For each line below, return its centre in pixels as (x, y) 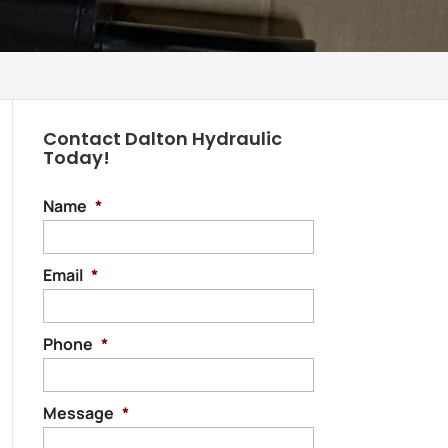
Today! (76, 157)
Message (78, 413)
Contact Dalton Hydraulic (162, 138)
